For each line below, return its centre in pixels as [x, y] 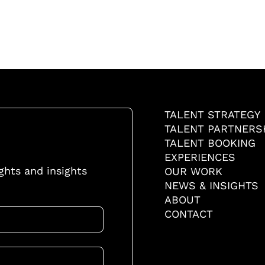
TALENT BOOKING [210, 143]
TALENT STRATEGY [212, 114]
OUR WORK [193, 171]
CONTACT [188, 214]
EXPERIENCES [200, 157]
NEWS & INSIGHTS [211, 185]
